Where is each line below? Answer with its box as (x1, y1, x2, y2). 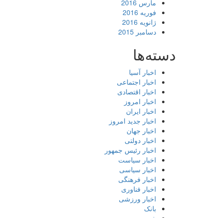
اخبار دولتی (125, 135, 156, 145)
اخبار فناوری (121, 184, 156, 194)
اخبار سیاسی (119, 164, 156, 174)
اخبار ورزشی (119, 194, 156, 203)
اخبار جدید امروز (109, 116, 156, 126)
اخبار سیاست (118, 155, 156, 164)
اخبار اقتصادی (117, 87, 156, 96)
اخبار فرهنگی (118, 174, 156, 184)
